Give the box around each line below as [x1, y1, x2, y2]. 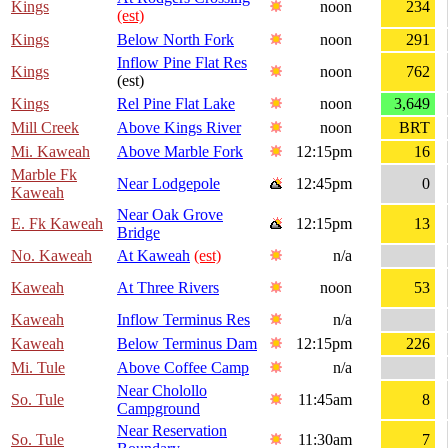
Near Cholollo [117, 382, 207, 400]
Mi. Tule [11, 359, 65, 377]
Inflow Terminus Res [117, 311, 250, 329]
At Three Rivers [117, 279, 219, 297]
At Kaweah [117, 247, 190, 265]
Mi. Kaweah [11, 143, 90, 161]
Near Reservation [117, 422, 227, 440]
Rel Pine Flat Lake [117, 95, 235, 113]
